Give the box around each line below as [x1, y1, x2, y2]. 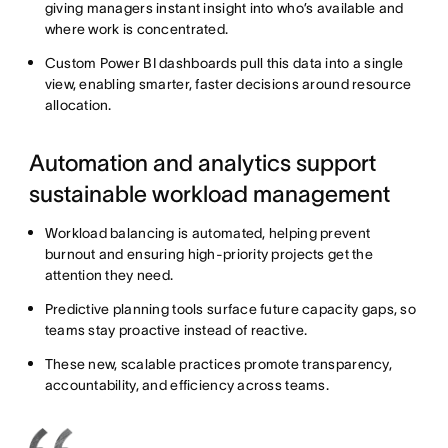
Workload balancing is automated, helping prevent [44, 224, 371, 241]
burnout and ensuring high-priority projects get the [44, 245, 373, 262]
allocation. [44, 96, 112, 113]
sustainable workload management [28, 180, 390, 207]
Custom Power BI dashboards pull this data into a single [44, 54, 404, 71]
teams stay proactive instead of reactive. [44, 321, 308, 338]
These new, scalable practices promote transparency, [44, 355, 392, 372]
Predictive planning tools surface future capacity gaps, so [44, 300, 416, 317]
